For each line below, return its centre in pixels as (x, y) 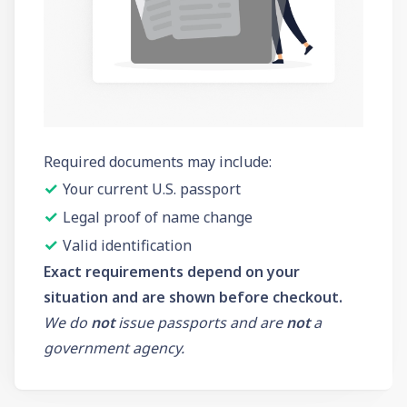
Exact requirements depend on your (172, 272)
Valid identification (127, 246)
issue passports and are (200, 323)
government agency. (114, 348)
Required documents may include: (158, 162)
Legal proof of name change (158, 218)
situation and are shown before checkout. (193, 298)
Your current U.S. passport (152, 189)
